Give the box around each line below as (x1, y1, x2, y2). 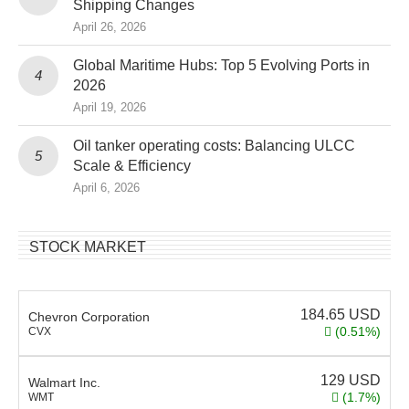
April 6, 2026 (73, 181, 140, 194)
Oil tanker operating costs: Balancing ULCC (73, 138, 355, 153)
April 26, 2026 (73, 20, 146, 34)
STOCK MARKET (29, 239, 146, 255)
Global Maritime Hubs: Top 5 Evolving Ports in (73, 58, 370, 73)
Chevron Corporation (28, 309, 150, 324)
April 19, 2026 (73, 100, 146, 114)
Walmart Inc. (28, 375, 100, 390)
